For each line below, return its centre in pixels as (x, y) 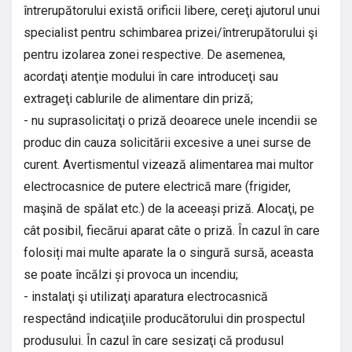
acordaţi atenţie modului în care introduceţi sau (151, 76)
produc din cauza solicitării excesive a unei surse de (167, 142)
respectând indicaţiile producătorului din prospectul (164, 318)
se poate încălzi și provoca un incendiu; (131, 274)
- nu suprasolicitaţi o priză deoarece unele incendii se (170, 120)
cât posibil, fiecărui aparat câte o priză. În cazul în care (172, 230)
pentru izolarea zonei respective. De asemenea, (154, 54)
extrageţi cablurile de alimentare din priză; (138, 98)
